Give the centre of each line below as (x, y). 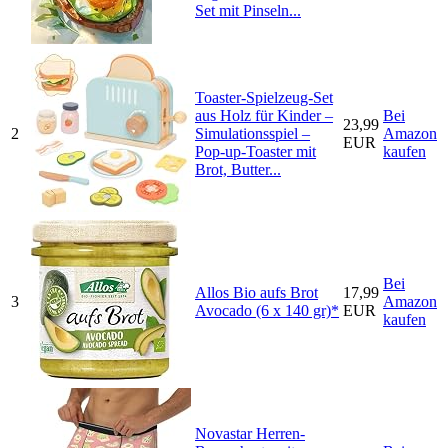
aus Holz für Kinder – (264, 116)
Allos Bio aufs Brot (256, 293)
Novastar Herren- (250, 434)
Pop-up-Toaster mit (255, 152)
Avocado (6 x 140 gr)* (267, 311)
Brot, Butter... (238, 170)
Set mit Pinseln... (248, 11)
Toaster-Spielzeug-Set (264, 98)
